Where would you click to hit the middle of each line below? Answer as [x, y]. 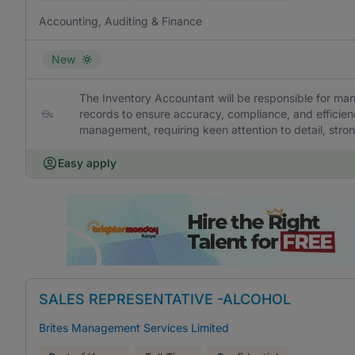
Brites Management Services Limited [134, 328]
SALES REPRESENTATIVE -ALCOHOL [165, 299]
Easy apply [87, 163]
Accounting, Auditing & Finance [120, 21]
